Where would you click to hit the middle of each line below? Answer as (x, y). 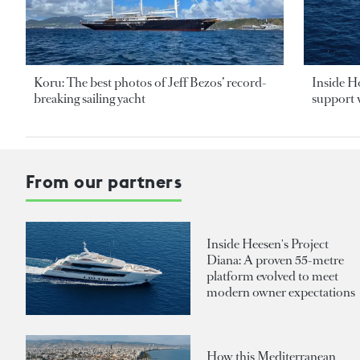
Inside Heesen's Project (268, 244)
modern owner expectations (281, 292)
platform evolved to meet (272, 276)
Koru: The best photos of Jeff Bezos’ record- (150, 83)
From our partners (104, 182)
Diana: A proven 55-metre (275, 260)
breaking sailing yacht (90, 99)
